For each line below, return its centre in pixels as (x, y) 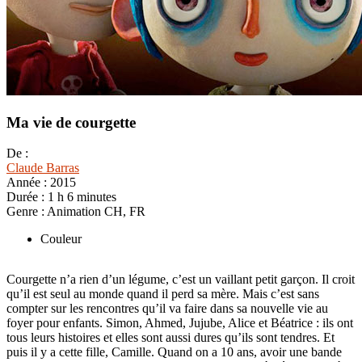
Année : (28, 183)
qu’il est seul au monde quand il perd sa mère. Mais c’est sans (163, 294)
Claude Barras (43, 168)
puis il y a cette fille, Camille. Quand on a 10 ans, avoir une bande (174, 352)
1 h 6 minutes (82, 197)
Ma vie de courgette (71, 122)
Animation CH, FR (96, 212)
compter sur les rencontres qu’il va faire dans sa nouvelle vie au (167, 309)
